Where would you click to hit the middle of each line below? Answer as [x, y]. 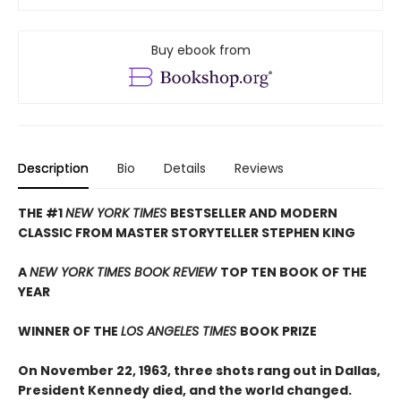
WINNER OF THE [69, 332]
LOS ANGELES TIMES [180, 332]
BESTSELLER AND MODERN [254, 213]
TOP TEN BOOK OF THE [294, 273]
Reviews [259, 169]
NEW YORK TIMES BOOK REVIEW [125, 273]
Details [185, 169]
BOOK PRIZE [278, 332]
